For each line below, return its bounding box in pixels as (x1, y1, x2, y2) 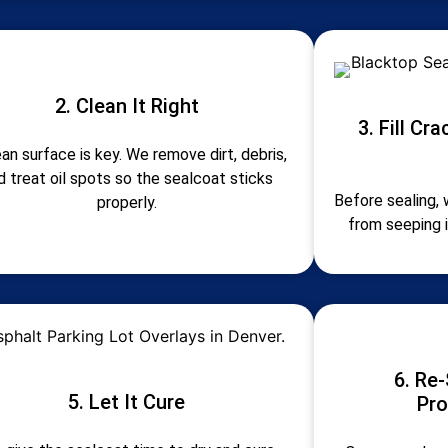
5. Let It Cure (68, 389, 186, 414)
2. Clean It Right (54, 94, 199, 119)
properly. (96, 193, 157, 213)
